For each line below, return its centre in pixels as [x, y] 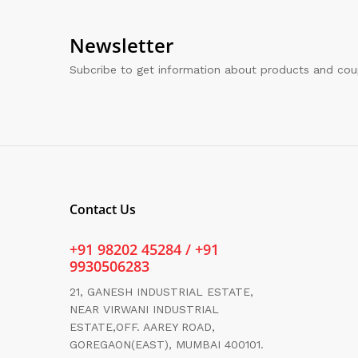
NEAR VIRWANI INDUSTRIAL [144, 310]
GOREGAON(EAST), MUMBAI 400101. [167, 345]
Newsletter [121, 46]
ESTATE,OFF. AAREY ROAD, [142, 327]
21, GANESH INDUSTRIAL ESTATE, [161, 292]
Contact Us [103, 210]
